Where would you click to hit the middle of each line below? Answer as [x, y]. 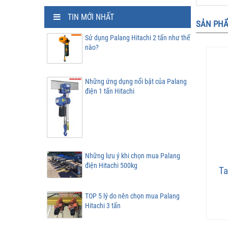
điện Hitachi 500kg [111, 166]
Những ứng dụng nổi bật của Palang [136, 81]
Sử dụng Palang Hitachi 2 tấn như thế [138, 38]
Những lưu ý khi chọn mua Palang [133, 156]
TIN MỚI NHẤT [91, 17]
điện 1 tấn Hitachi [110, 91]
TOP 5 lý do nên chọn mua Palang [132, 196]
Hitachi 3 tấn [103, 206]
